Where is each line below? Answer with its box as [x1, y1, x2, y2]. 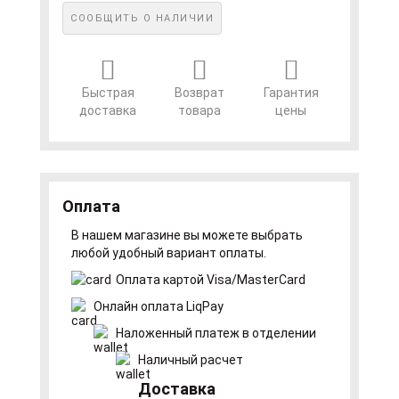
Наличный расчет [138, 353, 243, 368]
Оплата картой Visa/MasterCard [116, 273, 305, 288]
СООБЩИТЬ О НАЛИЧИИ [70, 12, 214, 25]
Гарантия [263, 85, 319, 101]
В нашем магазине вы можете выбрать [71, 228, 303, 243]
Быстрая [81, 85, 134, 101]
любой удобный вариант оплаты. [71, 246, 266, 261]
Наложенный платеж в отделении [116, 326, 316, 341]
